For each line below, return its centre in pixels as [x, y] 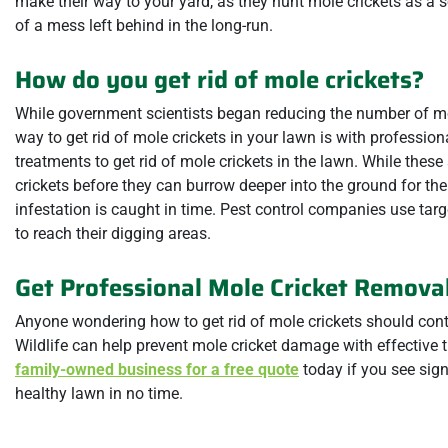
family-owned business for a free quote [157, 369]
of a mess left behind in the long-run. [144, 25]
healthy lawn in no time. [99, 393]
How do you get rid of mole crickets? [219, 79]
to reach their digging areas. [113, 233]
